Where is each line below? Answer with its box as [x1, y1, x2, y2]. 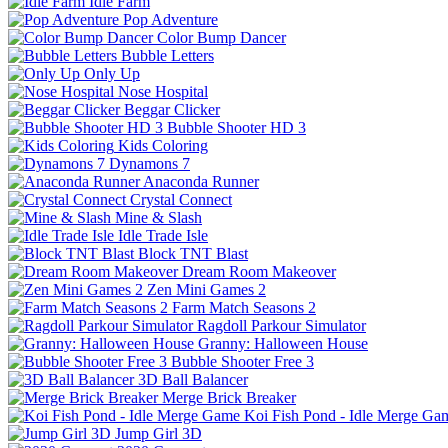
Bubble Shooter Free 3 [171, 352, 314, 370]
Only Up [84, 64, 140, 82]
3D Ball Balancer [138, 370, 248, 388]
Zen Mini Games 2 [147, 280, 266, 298]
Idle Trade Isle [118, 226, 208, 244]
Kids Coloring [118, 136, 208, 154]
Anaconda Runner [143, 172, 259, 190]
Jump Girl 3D [115, 424, 202, 442]
